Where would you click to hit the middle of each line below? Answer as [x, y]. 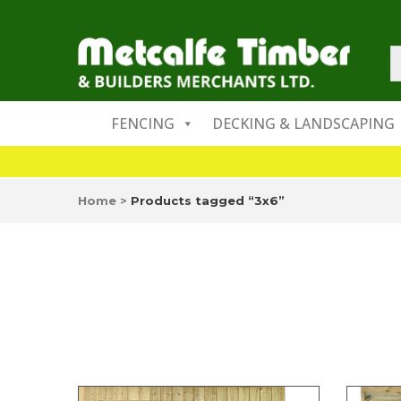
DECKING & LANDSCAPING [303, 124]
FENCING [143, 124]
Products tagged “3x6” [208, 200]
